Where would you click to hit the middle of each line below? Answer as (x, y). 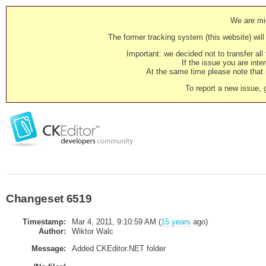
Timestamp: (44, 221)
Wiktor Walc (92, 231)
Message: (48, 248)
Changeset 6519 (49, 199)
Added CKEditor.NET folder (118, 248)
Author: (52, 231)
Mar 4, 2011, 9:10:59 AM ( (116, 221)
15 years (175, 221)
